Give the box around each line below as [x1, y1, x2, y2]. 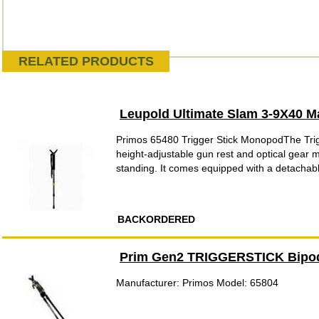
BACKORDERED [117, 214, 195, 225]
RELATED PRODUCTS [18, 54, 154, 68]
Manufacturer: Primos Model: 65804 [116, 277, 278, 288]
